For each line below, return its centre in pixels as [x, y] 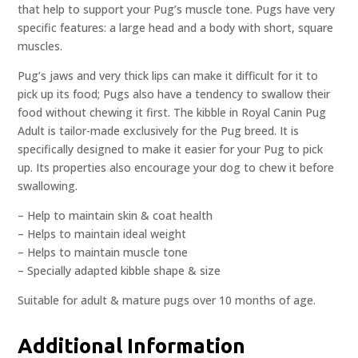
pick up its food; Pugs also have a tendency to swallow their [174, 94]
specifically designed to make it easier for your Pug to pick [171, 149]
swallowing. [48, 186]
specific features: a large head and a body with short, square [176, 28]
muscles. [40, 46]
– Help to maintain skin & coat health [115, 216]
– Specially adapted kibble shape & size [119, 271]
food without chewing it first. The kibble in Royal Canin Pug [172, 113]
